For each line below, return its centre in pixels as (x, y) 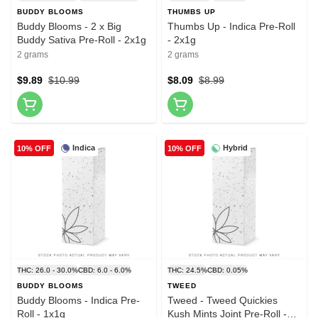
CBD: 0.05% (227, 270)
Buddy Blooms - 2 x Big (69, 27)
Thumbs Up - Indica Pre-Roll (231, 27)
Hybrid (235, 148)
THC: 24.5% (187, 270)
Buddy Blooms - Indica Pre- (78, 301)
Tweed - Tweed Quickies (223, 301)
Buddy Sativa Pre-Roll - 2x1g (82, 40)
